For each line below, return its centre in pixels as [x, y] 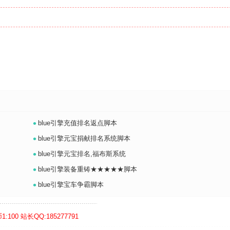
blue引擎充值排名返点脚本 [78, 123]
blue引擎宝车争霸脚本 [71, 185]
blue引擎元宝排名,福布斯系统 [82, 154]
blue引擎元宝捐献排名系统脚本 [84, 138]
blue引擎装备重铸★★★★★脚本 [88, 169]
